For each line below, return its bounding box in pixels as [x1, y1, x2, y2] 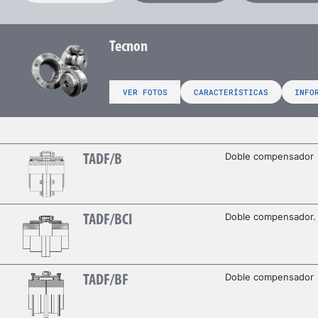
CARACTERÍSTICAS [193, 87, 268, 98]
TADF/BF [82, 273, 128, 290]
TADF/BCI [82, 212, 133, 229]
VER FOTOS [122, 87, 168, 98]
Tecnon [109, 38, 148, 55]
